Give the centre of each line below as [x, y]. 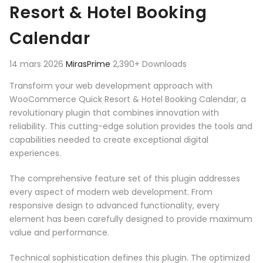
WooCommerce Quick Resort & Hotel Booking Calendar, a [128, 100]
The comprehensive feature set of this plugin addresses [125, 179]
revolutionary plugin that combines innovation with [114, 113]
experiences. [35, 154]
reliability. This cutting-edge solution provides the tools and [131, 127]
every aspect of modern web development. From [111, 192]
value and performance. [59, 233]
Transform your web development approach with [111, 86]
